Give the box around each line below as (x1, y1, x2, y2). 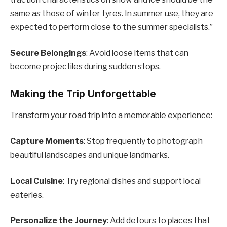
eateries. (10, 190, 44, 200)
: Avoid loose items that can (86, 48, 188, 58)
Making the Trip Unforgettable (10, 88, 156, 100)
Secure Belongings (10, 48, 86, 58)
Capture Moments (10, 136, 84, 146)
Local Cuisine (10, 176, 63, 186)
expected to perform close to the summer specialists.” (10, 22, 213, 32)
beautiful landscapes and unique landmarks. (10, 150, 169, 160)
